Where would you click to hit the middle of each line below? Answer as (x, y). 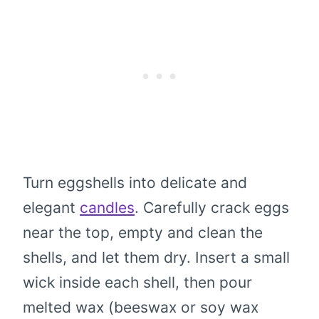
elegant (51, 208)
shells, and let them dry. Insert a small (156, 258)
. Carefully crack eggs (212, 208)
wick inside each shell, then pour (137, 283)
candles (107, 208)
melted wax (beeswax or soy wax (141, 308)
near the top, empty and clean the (143, 233)
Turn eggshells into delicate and (135, 183)
